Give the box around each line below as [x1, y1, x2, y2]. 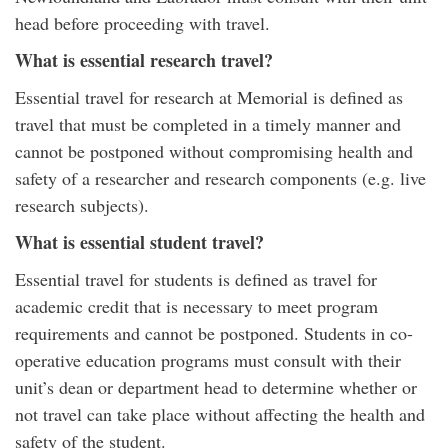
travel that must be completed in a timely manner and [15, 112, 401, 136]
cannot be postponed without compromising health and [15, 139, 413, 163]
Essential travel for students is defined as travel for [15, 267, 377, 291]
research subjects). [15, 193, 149, 217]
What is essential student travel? [15, 229, 264, 255]
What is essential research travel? [15, 47, 273, 73]
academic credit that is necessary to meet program [15, 294, 378, 318]
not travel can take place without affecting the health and [15, 402, 425, 426]
